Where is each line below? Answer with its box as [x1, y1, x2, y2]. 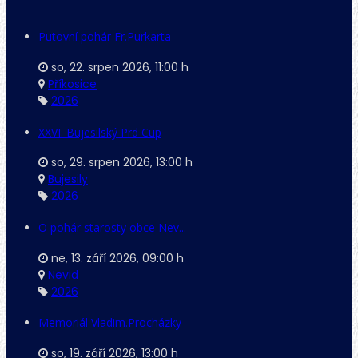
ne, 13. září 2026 [51, 249, 137, 266]
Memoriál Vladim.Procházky [38, 315, 181, 331]
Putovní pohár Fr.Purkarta [38, 29, 171, 45]
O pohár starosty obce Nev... [38, 219, 186, 235]
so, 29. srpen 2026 [51, 154, 150, 171]
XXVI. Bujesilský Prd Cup [38, 124, 161, 140]
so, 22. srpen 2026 [51, 59, 149, 76]
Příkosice [48, 76, 97, 93]
